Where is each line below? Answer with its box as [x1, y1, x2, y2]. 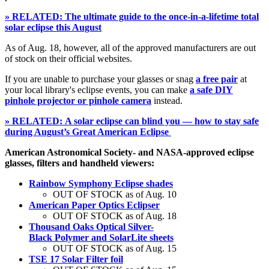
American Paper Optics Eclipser [29, 200, 160, 211]
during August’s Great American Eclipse [5, 127, 171, 138]
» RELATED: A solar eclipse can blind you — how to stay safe [5, 116, 259, 127]
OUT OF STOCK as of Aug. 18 [53, 211, 177, 222]
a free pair [196, 74, 238, 85]
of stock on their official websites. [5, 53, 132, 64]
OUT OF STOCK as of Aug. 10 [53, 189, 177, 200]
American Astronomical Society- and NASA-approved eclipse [5, 147, 254, 158]
